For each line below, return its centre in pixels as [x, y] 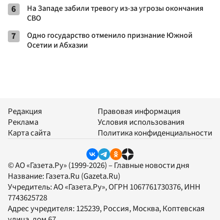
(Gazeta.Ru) [100, 177]
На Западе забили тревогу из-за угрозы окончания [115, 8]
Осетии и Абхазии [57, 45]
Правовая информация [139, 112]
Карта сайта [29, 133]
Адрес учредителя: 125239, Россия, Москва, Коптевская [106, 209]
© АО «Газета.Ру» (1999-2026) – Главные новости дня [99, 166]
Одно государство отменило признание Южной [110, 35]
